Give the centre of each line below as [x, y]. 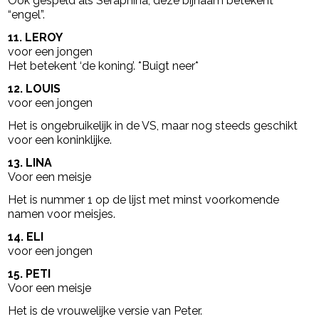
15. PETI [30, 273]
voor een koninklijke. [60, 140]
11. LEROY [36, 37]
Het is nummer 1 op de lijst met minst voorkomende [144, 199]
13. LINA [30, 162]
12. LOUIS [35, 88]
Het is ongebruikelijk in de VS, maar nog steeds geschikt [153, 125]
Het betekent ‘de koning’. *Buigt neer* [104, 66]
